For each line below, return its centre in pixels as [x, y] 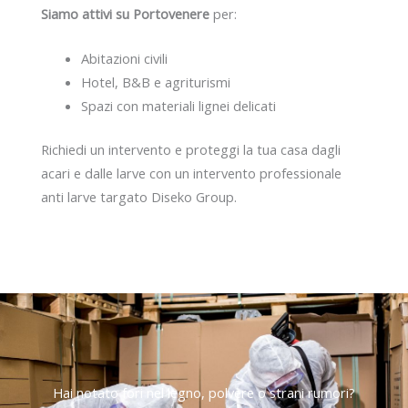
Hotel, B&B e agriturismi [155, 82]
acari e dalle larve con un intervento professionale [191, 173]
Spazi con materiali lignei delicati [178, 106]
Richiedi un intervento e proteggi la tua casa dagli [191, 149]
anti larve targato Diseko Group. [139, 196]
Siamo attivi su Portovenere [125, 13]
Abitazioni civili [124, 59]
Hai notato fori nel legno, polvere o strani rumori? [204, 393]
